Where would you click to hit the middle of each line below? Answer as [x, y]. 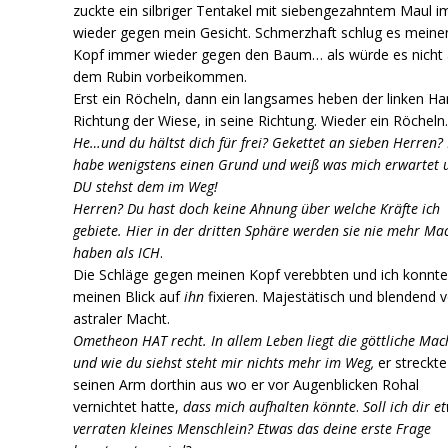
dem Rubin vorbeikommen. [160, 76]
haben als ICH [117, 252]
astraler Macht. [122, 318]
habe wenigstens [125, 164]
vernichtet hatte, [128, 406]
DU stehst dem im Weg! [146, 186]
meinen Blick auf [129, 296]
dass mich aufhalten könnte [270, 406]
